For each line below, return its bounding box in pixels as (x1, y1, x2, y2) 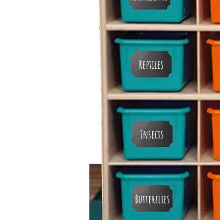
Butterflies (135, 192, 170, 206)
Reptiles (139, 57, 164, 72)
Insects (140, 127, 164, 141)
